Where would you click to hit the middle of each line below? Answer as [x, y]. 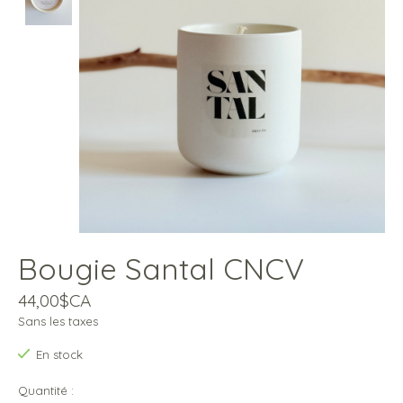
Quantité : [46, 390]
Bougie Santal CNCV [161, 269]
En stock [59, 355]
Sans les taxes [58, 322]
